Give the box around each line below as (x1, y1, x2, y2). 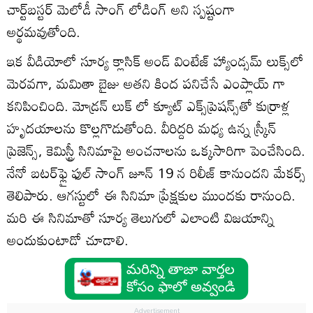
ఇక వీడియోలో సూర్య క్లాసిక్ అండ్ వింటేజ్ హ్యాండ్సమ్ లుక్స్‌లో (7, 46, 304, 75)
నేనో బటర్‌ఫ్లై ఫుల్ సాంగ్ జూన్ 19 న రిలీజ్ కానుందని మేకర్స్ (7, 158, 306, 187)
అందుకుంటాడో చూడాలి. (7, 225, 129, 254)
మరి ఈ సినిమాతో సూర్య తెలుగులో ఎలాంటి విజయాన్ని (7, 203, 274, 231)
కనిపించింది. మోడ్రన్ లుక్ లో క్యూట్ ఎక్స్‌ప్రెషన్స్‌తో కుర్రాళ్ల (7, 91, 290, 119)
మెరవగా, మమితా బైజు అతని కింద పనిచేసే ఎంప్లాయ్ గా (7, 68, 285, 97)
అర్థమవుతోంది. (7, 17, 80, 45)
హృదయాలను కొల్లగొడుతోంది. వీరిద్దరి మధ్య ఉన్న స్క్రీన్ (7, 113, 277, 142)
